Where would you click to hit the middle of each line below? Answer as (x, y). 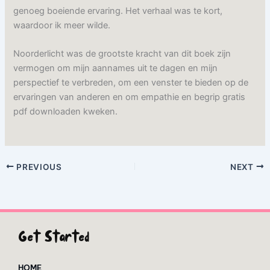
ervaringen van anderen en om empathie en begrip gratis (130, 97)
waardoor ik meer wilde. (62, 25)
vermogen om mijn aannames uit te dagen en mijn (116, 68)
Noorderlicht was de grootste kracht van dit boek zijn (122, 54)
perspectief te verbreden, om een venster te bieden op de (131, 83)
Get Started (54, 239)
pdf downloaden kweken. (66, 112)
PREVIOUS (38, 167)
